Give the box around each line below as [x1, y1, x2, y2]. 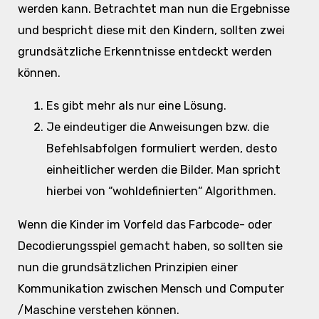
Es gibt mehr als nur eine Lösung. [46, 99, 226, 113]
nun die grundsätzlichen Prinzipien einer [17, 260, 238, 274]
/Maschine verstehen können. [17, 303, 179, 317]
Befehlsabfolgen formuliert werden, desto [46, 142, 277, 156]
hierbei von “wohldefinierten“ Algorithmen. [46, 184, 276, 199]
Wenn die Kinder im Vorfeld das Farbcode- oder [17, 217, 272, 231]
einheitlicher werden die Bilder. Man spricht [46, 163, 281, 177]
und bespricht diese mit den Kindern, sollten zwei [17, 23, 285, 37]
